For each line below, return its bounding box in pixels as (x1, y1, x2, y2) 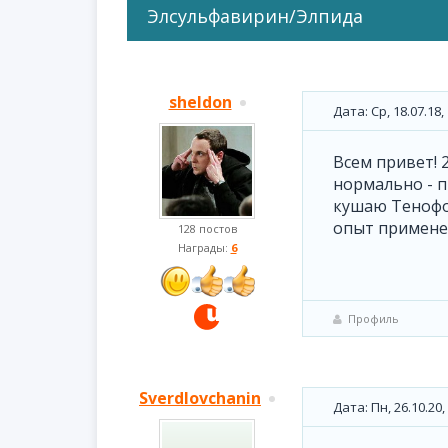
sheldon (168, 91, 232, 113)
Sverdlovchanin (139, 387, 261, 409)
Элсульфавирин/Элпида (147, 4, 363, 28)
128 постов (177, 221, 237, 236)
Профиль (348, 311, 399, 326)
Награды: (177, 240, 231, 255)
